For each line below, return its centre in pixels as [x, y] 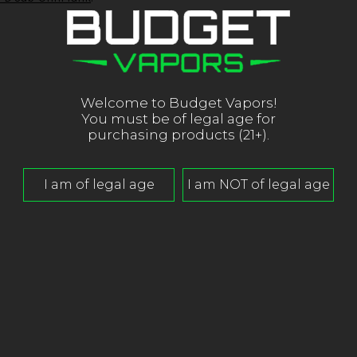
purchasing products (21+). [178, 134]
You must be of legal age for [178, 118]
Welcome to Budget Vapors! [178, 102]
